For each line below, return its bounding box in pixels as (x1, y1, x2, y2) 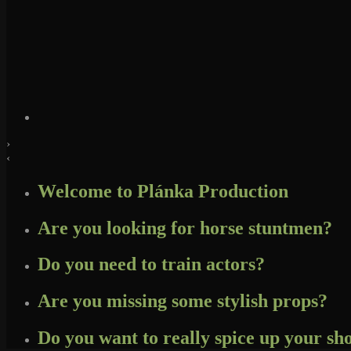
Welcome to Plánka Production (38, 180, 288, 201)
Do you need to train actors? (38, 254, 265, 275)
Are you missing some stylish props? (38, 291, 327, 312)
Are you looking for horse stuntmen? (38, 217, 332, 238)
